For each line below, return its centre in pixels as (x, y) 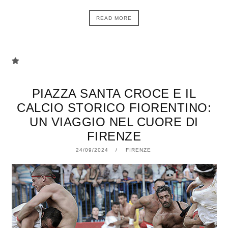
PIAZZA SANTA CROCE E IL (114, 93)
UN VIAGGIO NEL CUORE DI (114, 122)
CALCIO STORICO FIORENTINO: (114, 108)
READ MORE (114, 18)
